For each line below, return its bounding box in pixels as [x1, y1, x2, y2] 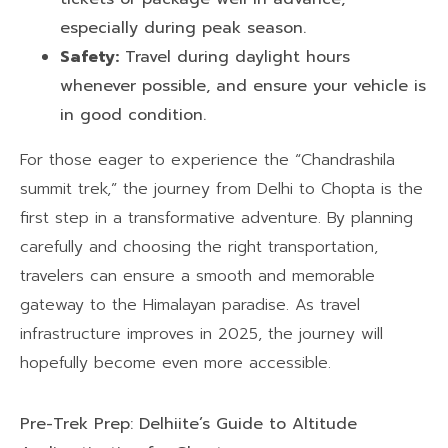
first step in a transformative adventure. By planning [20, 205, 413, 230]
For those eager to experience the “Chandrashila [20, 147, 395, 172]
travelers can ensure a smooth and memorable [20, 263, 375, 288]
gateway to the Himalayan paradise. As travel [20, 292, 360, 317]
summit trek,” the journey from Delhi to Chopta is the [20, 176, 423, 201]
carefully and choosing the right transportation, [20, 234, 378, 259]
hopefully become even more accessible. [20, 350, 331, 375]
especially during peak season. [60, 15, 306, 40]
